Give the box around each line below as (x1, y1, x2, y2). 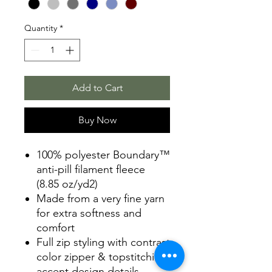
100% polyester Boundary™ (36, 148, 170, 162)
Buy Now (78, 114, 117, 126)
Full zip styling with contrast (36, 236, 170, 250)
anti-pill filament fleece (36, 163, 145, 177)
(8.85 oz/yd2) (36, 177, 98, 191)
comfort (36, 221, 75, 235)
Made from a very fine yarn (36, 192, 165, 206)
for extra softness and (36, 206, 141, 220)
